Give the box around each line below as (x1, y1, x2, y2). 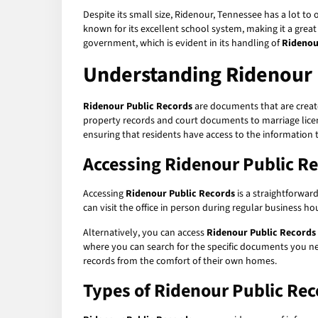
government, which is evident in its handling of (83, 36, 282, 51)
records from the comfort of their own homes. (83, 254, 277, 269)
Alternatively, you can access (83, 226, 207, 241)
